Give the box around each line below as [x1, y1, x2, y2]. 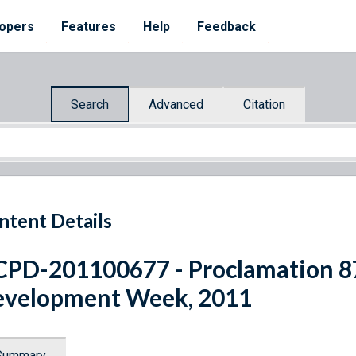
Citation [243, 96, 285, 112]
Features [61, 19, 116, 34]
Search [71, 96, 109, 112]
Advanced [149, 96, 203, 112]
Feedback [197, 19, 256, 34]
